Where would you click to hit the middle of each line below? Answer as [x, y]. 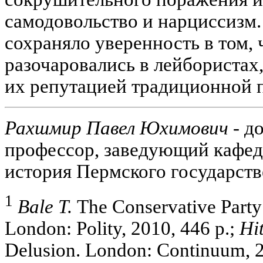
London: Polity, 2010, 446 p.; [122, 229]
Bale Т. [45, 207]
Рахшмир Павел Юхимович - [122, 128]
